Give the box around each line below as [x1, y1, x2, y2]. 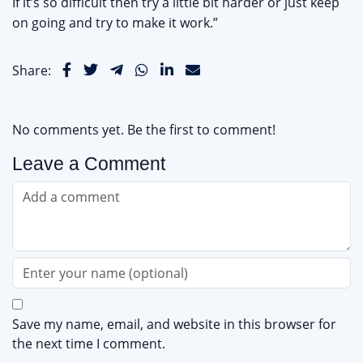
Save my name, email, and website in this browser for [12, 315, 336, 334]
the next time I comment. [12, 335, 165, 353]
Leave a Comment [12, 153, 165, 175]
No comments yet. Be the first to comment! [12, 121, 275, 139]
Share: [12, 62, 51, 80]
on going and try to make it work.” [12, 14, 218, 32]
